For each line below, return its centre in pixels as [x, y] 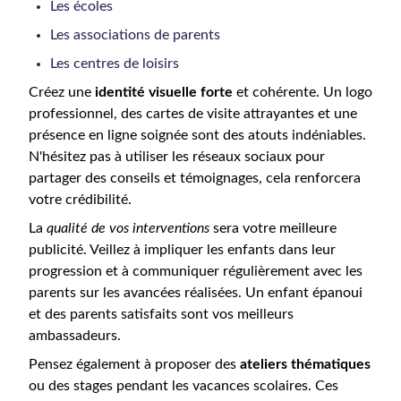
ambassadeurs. [75, 336]
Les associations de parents [135, 35]
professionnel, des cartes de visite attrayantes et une [193, 114]
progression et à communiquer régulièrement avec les [196, 271]
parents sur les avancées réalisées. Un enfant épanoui [196, 293]
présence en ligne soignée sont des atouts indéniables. [197, 135]
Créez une [62, 92]
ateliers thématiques [305, 364]
